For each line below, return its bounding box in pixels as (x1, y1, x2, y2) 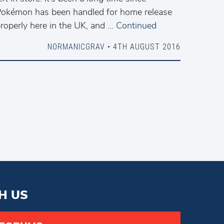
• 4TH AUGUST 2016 (104, 41, 180, 51)
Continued (116, 19, 156, 31)
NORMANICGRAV (47, 41, 105, 51)
